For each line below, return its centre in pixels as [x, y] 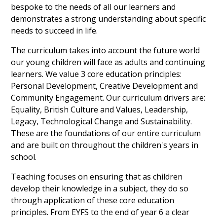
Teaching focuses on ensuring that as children [97, 177]
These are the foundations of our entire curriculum [106, 133]
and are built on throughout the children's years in [105, 145]
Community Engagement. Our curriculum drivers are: [108, 98]
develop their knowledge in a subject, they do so [100, 189]
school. [25, 157]
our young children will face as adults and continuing [108, 62]
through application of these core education [93, 201]
